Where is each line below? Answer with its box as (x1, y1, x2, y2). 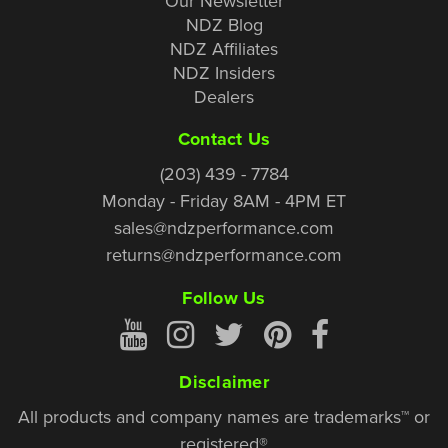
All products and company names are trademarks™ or (18, 403, 430, 429)
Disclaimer (179, 368, 269, 395)
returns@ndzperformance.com (106, 241, 342, 267)
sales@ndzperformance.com (114, 214, 334, 240)
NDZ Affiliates (170, 35, 278, 61)
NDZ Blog (185, 11, 263, 37)
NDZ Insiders (173, 59, 275, 85)
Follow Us (182, 284, 266, 311)
